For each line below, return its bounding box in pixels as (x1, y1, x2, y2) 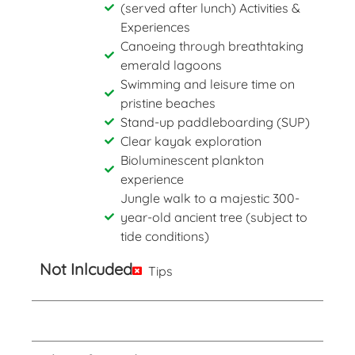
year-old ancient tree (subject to (120, 208, 307, 225)
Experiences (120, 18, 190, 35)
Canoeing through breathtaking (120, 37, 303, 54)
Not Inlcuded (40, 258, 132, 279)
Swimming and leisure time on (120, 75, 295, 92)
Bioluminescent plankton (120, 151, 264, 168)
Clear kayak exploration (120, 132, 261, 149)
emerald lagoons (120, 56, 222, 73)
